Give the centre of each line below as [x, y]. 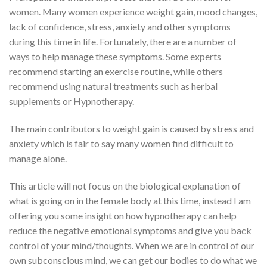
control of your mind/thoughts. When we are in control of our [132, 245]
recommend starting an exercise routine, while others [116, 72]
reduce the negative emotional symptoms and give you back [130, 230]
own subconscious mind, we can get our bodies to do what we [133, 260]
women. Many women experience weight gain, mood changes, [133, 12]
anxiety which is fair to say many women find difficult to [121, 144]
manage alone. [38, 159]
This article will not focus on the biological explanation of [125, 185]
